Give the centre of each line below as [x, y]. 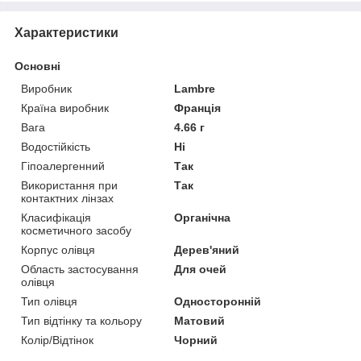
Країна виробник [65, 108]
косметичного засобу [76, 230]
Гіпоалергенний [63, 166]
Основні [37, 66]
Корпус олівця [58, 249]
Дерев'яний [207, 249]
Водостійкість [56, 146]
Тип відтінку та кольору [81, 320]
